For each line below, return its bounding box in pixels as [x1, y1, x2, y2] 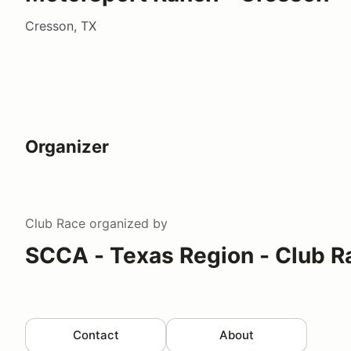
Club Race [25, 215, 85, 231]
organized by [85, 215, 168, 231]
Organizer [25, 136, 109, 157]
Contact [72, 327, 119, 342]
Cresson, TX [25, 17, 96, 34]
